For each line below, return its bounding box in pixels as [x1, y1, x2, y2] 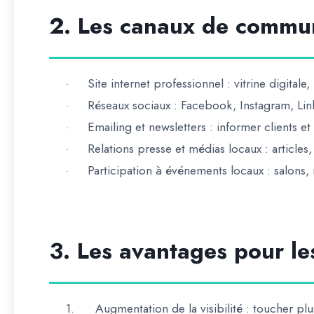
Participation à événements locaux [88, 161, 264, 179]
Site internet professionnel [88, 74, 224, 93]
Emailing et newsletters [88, 118, 206, 136]
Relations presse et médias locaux [88, 139, 261, 158]
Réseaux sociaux [88, 96, 170, 114]
